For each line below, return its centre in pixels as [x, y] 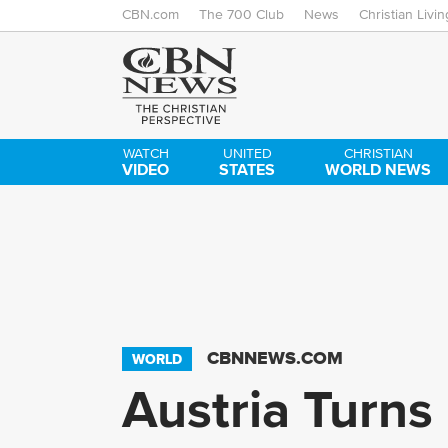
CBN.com [150, 15]
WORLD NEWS [378, 169]
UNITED [247, 153]
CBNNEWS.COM [275, 357]
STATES [247, 169]
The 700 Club [241, 15]
